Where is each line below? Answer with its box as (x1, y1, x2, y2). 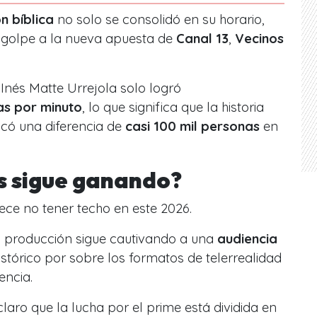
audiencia (217, 230, 277, 247)
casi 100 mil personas (125, 117, 260, 134)
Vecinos (235, 30, 284, 47)
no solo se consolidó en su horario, (54, 11, 265, 28)
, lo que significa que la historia (82, 98, 264, 115)
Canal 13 (176, 30, 229, 47)
